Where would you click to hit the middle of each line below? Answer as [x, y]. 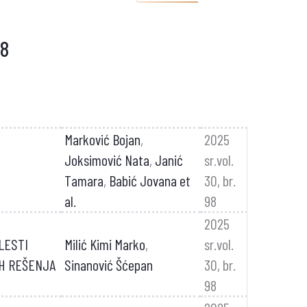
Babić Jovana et [149, 180]
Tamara [84, 180]
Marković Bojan [102, 139]
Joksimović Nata [107, 160]
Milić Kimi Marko [105, 244]
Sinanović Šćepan [108, 265]
